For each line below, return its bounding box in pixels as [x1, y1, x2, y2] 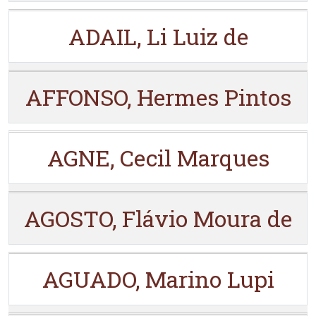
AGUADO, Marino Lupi [42, 264, 274, 294]
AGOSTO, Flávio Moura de [24, 203, 292, 233]
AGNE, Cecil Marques [47, 142, 269, 173]
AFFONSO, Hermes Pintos [25, 82, 291, 112]
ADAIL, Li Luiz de [68, 21, 248, 51]
